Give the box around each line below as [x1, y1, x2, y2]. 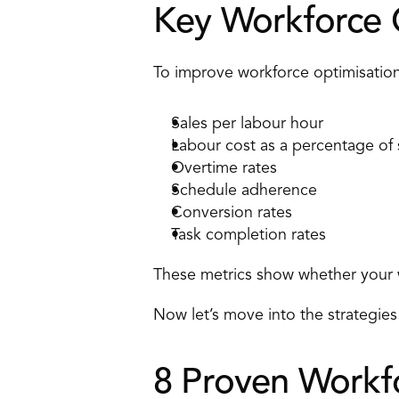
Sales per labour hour [171, 116, 328, 132]
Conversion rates [171, 205, 297, 221]
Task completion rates [171, 227, 330, 243]
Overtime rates [171, 160, 281, 176]
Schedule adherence [171, 183, 322, 199]
